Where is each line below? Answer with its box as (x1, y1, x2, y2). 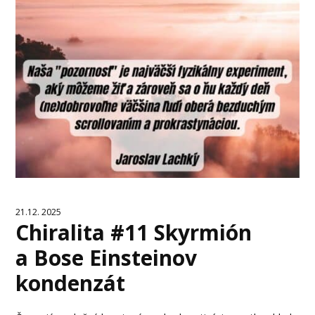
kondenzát (15, 268, 126, 297)
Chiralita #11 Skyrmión (15, 217, 252, 247)
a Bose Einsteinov (15, 243, 198, 272)
